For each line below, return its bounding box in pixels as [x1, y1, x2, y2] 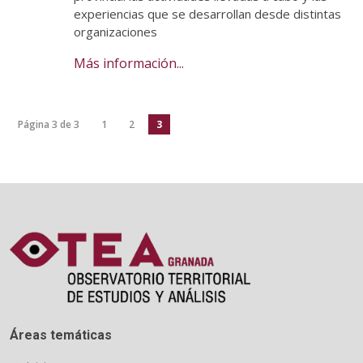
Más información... [74, 54, 184, 72]
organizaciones [74, 23, 157, 40]
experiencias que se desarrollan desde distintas [74, 6, 341, 22]
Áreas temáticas [10, 327, 112, 344]
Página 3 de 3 [18, 117, 79, 131]
